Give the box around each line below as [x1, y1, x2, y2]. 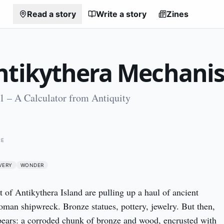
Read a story [27, 9, 76, 19]
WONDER [20, 162, 44, 168]
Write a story [96, 9, 147, 19]
